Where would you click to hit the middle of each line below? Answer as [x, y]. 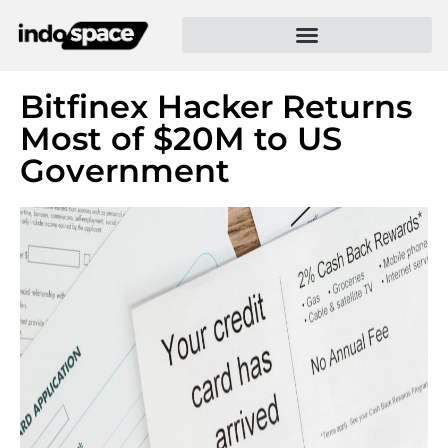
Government [125, 170]
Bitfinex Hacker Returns [216, 106]
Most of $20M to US [181, 138]
